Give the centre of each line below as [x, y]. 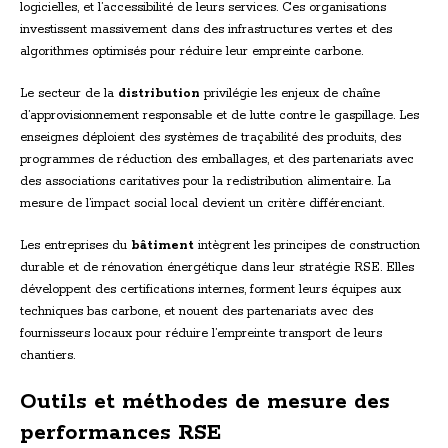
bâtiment [162, 246]
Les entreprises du [75, 246]
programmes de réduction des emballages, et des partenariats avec [217, 160]
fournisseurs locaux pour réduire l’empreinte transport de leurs [201, 334]
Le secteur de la [69, 94]
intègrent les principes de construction [307, 246]
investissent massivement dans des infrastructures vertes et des [206, 30]
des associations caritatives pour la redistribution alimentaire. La [205, 182]
